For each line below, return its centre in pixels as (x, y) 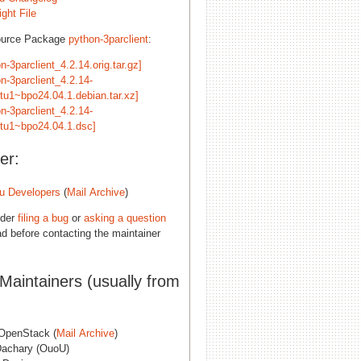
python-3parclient (108, 39)
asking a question (125, 218)
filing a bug (43, 218)
